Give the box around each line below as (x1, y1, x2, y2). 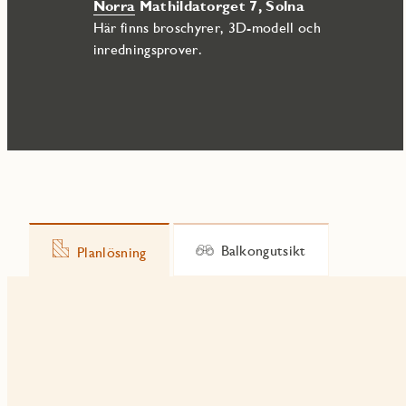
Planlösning (77, 244, 147, 262)
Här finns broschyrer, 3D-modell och (92, 19, 321, 37)
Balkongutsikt (220, 241, 306, 259)
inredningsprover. (92, 41, 203, 59)
